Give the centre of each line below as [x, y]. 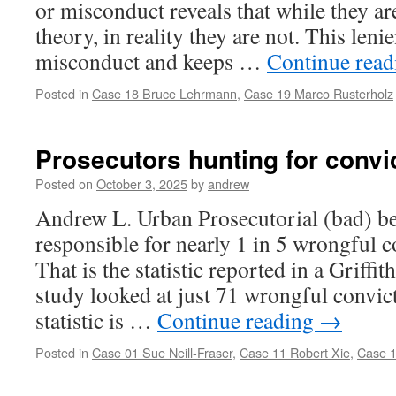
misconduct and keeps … [151, 61]
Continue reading [238, 320]
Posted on [64, 183]
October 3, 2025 [142, 183]
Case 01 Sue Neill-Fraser [162, 352]
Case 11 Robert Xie [295, 352]
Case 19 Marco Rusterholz [319, 93]
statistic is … [96, 320]
